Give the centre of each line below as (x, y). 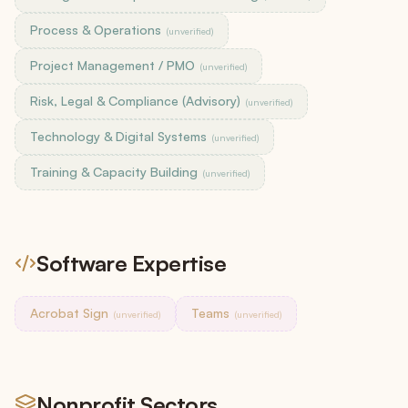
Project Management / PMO (112, 65)
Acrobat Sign (69, 313)
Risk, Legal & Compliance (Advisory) (135, 101)
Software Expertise (132, 263)
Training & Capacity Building (114, 172)
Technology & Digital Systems (118, 136)
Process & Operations (96, 30)
